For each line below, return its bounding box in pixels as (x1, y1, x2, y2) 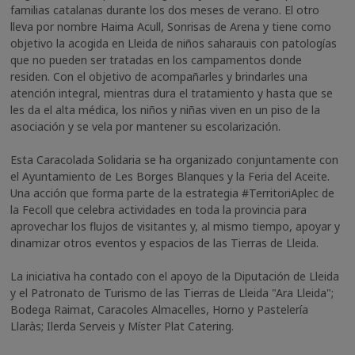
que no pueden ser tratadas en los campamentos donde (10, 52, 303, 67)
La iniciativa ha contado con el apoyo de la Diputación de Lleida (10, 268, 340, 284)
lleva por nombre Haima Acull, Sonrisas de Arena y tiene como (10, 18, 332, 34)
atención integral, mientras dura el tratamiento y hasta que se (10, 85, 334, 101)
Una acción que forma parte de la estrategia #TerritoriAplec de (10, 185, 335, 200)
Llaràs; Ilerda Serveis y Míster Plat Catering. (10, 318, 235, 334)
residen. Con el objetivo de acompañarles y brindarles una (10, 68, 308, 84)
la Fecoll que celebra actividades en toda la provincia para (10, 201, 307, 217)
